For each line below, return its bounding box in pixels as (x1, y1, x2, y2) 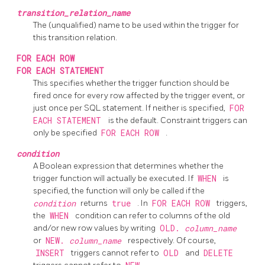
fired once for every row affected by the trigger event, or (33, 91, 245, 101)
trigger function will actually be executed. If (33, 173, 195, 184)
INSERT (35, 248, 69, 259)
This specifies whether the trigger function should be (33, 78, 230, 89)
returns (80, 198, 109, 209)
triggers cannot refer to (71, 248, 161, 258)
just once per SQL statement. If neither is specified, (33, 103, 227, 114)
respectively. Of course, (128, 235, 216, 246)
